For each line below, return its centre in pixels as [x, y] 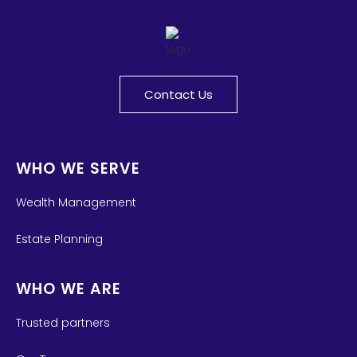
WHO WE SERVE [78, 168]
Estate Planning [59, 239]
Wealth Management [76, 202]
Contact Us [178, 94]
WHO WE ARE [69, 288]
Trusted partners [63, 322]
